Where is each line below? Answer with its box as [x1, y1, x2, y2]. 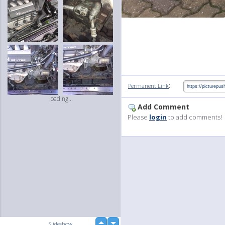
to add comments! [167, 113, 222, 122]
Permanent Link [128, 82, 169, 90]
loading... [49, 94, 73, 103]
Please [128, 113, 149, 122]
